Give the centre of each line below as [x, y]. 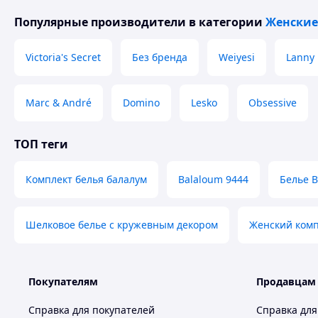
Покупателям [63, 281]
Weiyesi [237, 57]
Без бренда [160, 57]
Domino [141, 103]
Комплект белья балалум [86, 179]
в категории [226, 22]
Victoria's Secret [63, 57]
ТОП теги [41, 144]
